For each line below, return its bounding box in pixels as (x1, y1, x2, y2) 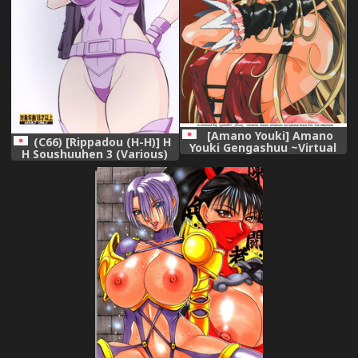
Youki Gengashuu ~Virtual (189, 139, 337, 155)
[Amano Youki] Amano (207, 127, 334, 143)
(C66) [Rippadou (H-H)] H (33, 133, 171, 149)
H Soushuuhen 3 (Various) (22, 145, 169, 161)
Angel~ (243, 151, 284, 167)
